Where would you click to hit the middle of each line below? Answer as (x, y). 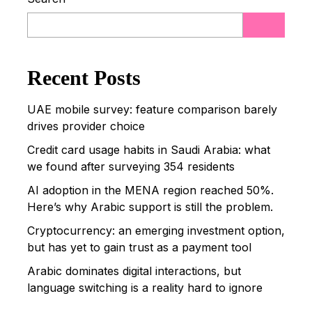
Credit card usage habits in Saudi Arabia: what (149, 149)
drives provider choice (86, 126)
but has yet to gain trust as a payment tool (139, 247)
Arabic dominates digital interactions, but (134, 271)
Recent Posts (84, 77)
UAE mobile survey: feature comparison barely (152, 109)
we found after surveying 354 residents (131, 166)
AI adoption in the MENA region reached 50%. (150, 190)
